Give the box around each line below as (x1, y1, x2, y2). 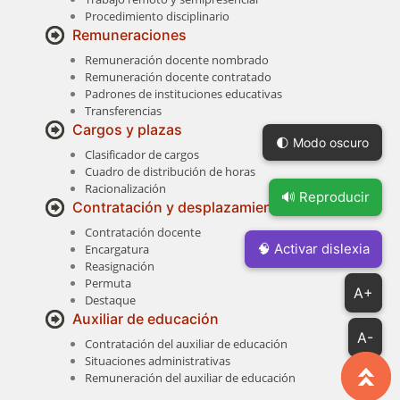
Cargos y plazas (71, 121, 182, 139)
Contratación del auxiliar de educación (84, 336, 287, 353)
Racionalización (84, 180, 166, 197)
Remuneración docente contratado (84, 69, 271, 86)
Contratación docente (84, 224, 201, 241)
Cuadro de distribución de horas (84, 163, 255, 180)
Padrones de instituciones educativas (84, 86, 282, 103)
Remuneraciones (71, 26, 187, 45)
